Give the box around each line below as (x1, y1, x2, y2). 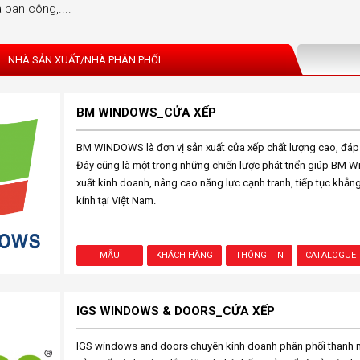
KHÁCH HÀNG (156, 250, 213, 260)
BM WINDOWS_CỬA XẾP (76, 105, 216, 120)
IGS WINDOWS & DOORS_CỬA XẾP (76, 304, 275, 318)
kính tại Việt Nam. (76, 194, 156, 207)
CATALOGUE (305, 250, 357, 260)
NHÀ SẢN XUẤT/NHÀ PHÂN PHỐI (7, 54, 161, 66)
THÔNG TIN (235, 250, 284, 260)
